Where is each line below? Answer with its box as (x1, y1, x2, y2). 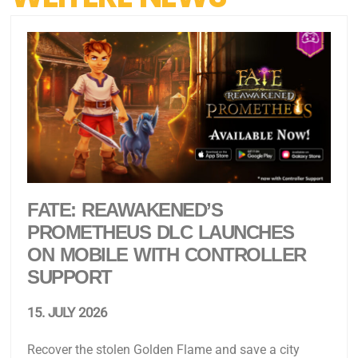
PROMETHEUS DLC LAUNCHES (27, 221, 294, 244)
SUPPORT (27, 266, 112, 288)
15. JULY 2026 (27, 304, 108, 321)
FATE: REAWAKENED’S (27, 199, 223, 221)
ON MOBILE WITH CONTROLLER (27, 244, 306, 266)
